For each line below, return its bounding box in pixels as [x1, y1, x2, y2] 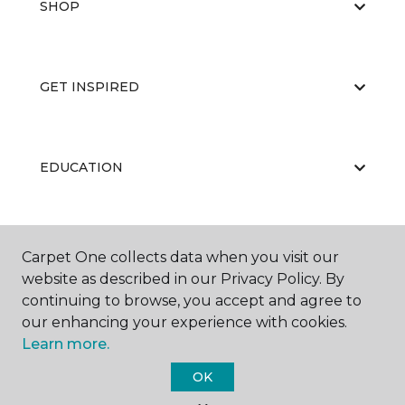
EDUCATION [40, 159, 123, 175]
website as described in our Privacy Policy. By [22, 270, 344, 287]
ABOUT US [40, 240, 110, 256]
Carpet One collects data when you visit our [22, 249, 339, 266]
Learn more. [22, 335, 109, 353]
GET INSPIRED [40, 79, 139, 95]
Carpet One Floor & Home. [141, 383, 313, 400]
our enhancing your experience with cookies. [22, 314, 347, 331]
